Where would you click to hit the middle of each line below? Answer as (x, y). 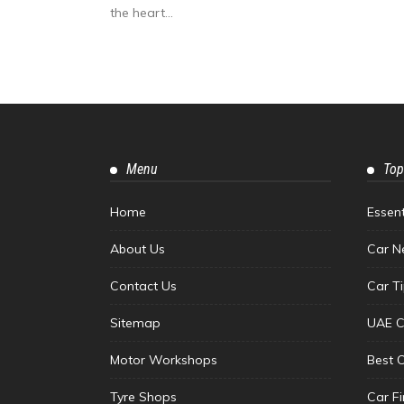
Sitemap (135, 323)
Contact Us (143, 286)
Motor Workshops (164, 360)
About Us (138, 249)
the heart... (142, 13)
